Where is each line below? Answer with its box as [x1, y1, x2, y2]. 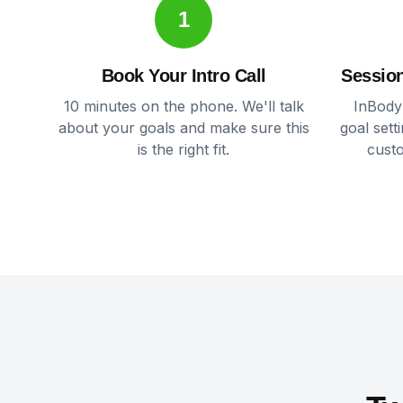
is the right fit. [138, 140, 229, 158]
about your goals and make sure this [58, 119, 309, 137]
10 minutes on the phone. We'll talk [63, 97, 304, 115]
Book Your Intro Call [101, 66, 266, 85]
